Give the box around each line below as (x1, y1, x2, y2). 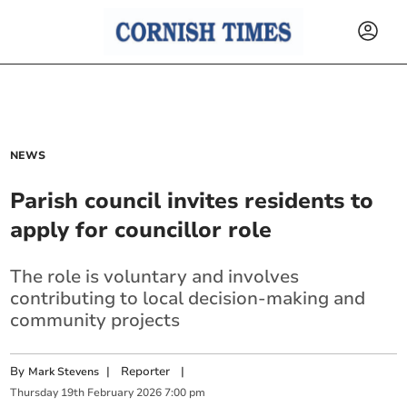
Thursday (10, 385, 59, 401)
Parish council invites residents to (10, 186, 374, 215)
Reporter (121, 363, 171, 380)
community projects (10, 308, 181, 333)
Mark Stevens (28, 364, 100, 379)
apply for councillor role (10, 215, 273, 244)
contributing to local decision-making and (10, 286, 366, 311)
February (87, 385, 134, 401)
